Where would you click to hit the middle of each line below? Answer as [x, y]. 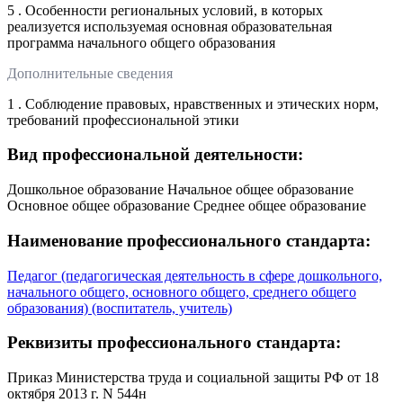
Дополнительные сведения [90, 73]
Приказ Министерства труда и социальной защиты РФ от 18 [193, 377]
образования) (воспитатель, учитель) [120, 308]
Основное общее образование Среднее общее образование [187, 206]
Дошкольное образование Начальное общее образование [180, 190]
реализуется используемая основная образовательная [170, 26]
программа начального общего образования [141, 42]
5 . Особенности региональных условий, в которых [165, 10]
